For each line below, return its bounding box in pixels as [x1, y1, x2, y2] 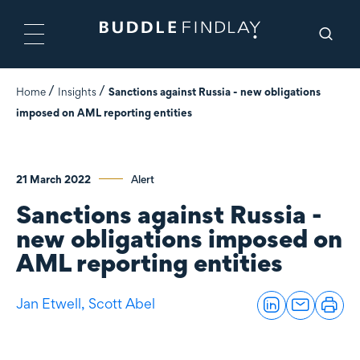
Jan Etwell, [16, 295, 88, 313]
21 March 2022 [16, 172, 91, 186]
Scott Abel [88, 295, 155, 313]
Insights [58, 85, 96, 98]
